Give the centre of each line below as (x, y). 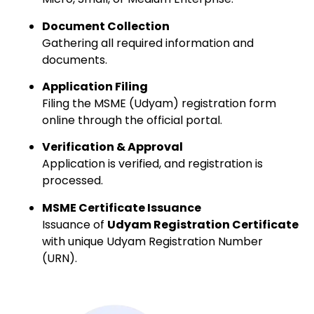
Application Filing (95, 87)
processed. (73, 181)
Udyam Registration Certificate (203, 224)
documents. (75, 60)
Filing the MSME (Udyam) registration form (159, 104)
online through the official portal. (132, 121)
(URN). (60, 258)
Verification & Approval (112, 147)
